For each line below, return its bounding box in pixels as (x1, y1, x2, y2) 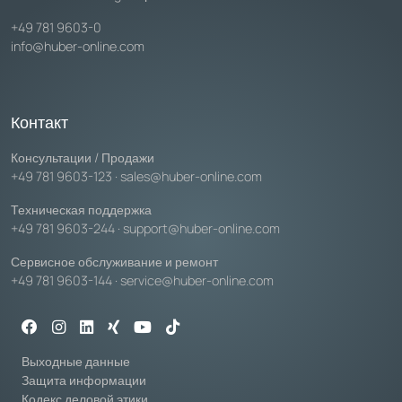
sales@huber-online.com (120, 167, 262, 185)
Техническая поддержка (11, 200, 152, 218)
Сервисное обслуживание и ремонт (11, 252, 218, 270)
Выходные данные (22, 352, 130, 370)
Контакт (11, 110, 68, 133)
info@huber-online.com (11, 37, 144, 55)
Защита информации (22, 371, 146, 389)
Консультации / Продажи (11, 148, 154, 166)
